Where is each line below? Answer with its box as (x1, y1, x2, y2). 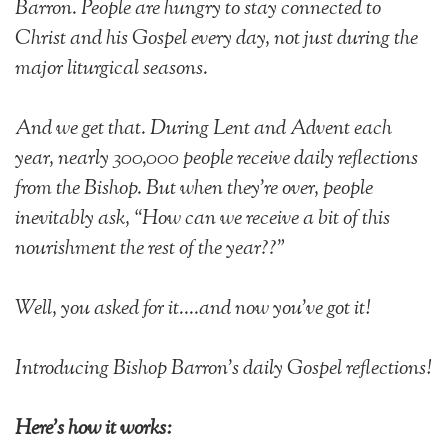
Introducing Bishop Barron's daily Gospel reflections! (15, 353, 431, 384)
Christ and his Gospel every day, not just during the (15, 23, 418, 54)
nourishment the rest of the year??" (15, 233, 286, 264)
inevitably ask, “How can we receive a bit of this (15, 203, 390, 234)
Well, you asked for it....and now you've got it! (15, 293, 370, 324)
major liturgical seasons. (15, 53, 212, 84)
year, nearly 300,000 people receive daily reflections (15, 143, 418, 174)
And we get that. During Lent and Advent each (15, 113, 392, 144)
